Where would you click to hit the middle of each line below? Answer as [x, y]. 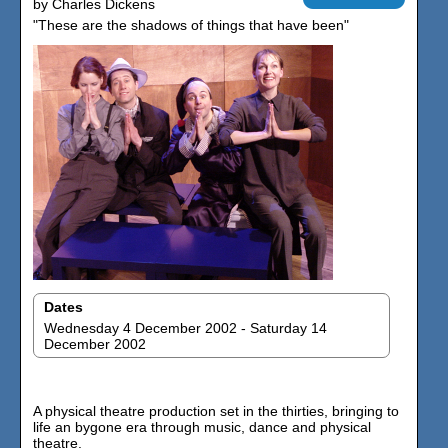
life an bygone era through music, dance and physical [202, 427]
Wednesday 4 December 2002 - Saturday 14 [185, 328]
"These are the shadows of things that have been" [191, 25]
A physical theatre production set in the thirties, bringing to [216, 411]
